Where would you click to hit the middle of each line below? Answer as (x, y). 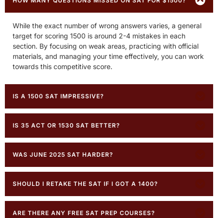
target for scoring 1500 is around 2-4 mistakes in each (99, 36)
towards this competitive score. (63, 66)
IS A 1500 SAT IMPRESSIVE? (58, 96)
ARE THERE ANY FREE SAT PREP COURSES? (84, 213)
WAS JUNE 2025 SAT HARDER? (63, 154)
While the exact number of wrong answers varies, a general (107, 25)
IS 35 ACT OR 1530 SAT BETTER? (66, 125)
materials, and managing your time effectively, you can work (108, 56)
